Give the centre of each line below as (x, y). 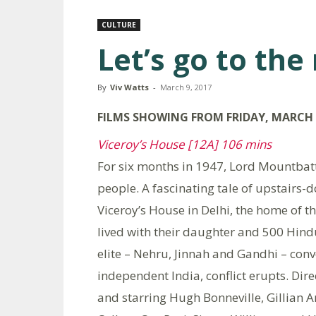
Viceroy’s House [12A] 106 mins (184, 144)
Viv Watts (129, 87)
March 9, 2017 (186, 87)
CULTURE (119, 24)
